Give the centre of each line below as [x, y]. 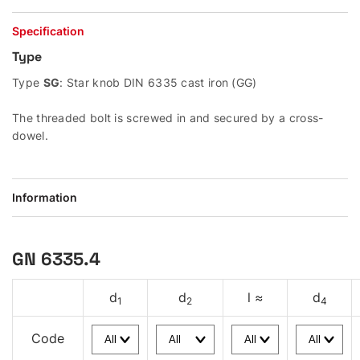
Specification [48, 31]
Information [45, 198]
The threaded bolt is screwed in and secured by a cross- [168, 118]
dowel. [30, 136]
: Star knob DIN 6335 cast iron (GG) [158, 83]
